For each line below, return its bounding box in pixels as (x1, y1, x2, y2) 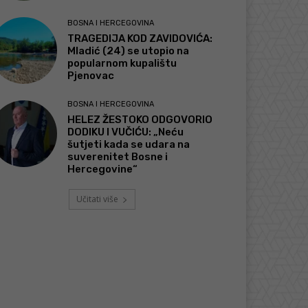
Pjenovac (67, 69, 115, 82)
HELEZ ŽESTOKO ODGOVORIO (67, 113, 213, 126)
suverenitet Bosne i (67, 151, 168, 163)
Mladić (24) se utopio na (67, 44, 190, 57)
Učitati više (76, 193, 118, 205)
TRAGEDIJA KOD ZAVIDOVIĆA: (67, 32, 213, 45)
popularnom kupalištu (67, 56, 177, 69)
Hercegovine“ (67, 163, 138, 175)
